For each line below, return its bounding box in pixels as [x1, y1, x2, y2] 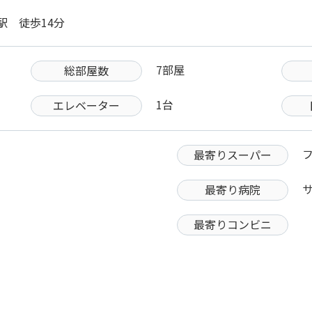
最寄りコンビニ [194, 216, 272, 233]
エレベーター [53, 97, 120, 114]
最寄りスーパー [194, 146, 272, 163]
